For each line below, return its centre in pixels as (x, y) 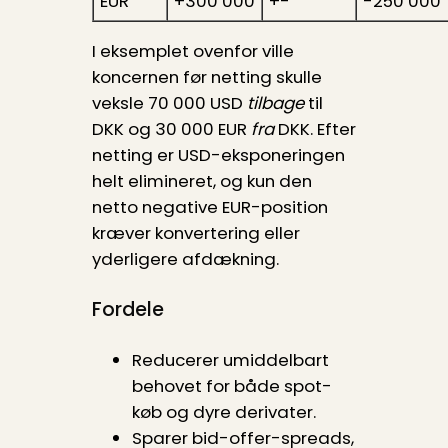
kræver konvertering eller (195, 233)
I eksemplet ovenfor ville (192, 51)
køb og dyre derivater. (223, 411)
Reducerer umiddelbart (230, 359)
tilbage (275, 103)
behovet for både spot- (231, 385)
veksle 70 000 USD (169, 103)
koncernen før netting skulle (206, 77)
